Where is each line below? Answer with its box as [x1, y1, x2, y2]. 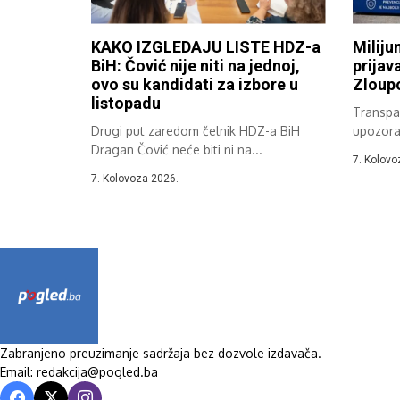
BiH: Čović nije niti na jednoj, [91, 55, 300, 75]
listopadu [91, 93, 161, 112]
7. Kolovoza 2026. [91, 171, 179, 185]
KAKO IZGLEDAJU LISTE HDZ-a [91, 37, 321, 56]
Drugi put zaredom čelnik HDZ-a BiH [91, 122, 300, 138]
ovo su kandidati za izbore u [91, 74, 298, 94]
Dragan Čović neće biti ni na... [91, 141, 262, 157]
